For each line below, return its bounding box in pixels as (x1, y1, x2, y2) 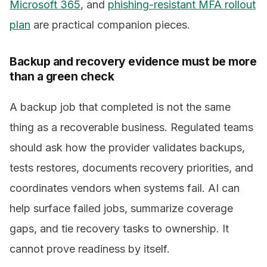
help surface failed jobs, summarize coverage (10, 202, 233, 215)
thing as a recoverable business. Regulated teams (10, 121, 253, 134)
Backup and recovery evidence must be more (10, 54, 257, 69)
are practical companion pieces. (30, 18, 190, 32)
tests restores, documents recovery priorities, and (10, 162, 253, 175)
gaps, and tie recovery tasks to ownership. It (10, 222, 229, 235)
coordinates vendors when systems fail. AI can (10, 182, 240, 195)
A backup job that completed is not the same (10, 101, 231, 114)
